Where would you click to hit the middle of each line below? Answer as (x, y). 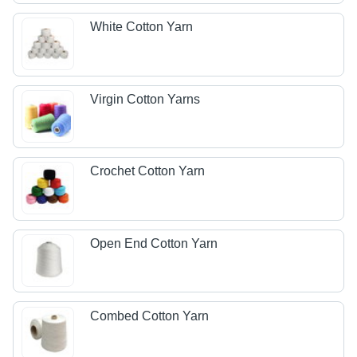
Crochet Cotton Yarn (148, 171)
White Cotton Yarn (142, 27)
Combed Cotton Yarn (150, 316)
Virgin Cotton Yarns (145, 99)
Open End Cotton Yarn (154, 244)
